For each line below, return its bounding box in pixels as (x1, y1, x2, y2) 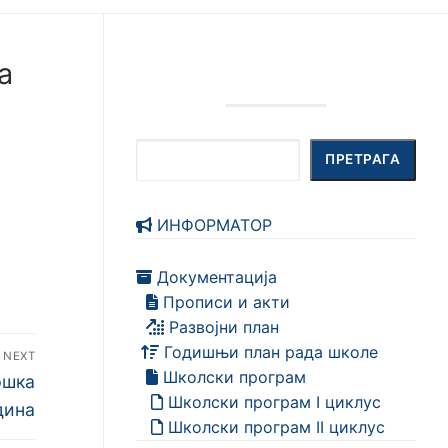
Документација (152, 266, 277, 287)
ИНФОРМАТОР (152, 214, 272, 235)
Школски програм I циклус (163, 391, 381, 412)
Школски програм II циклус (163, 416, 385, 437)
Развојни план (164, 316, 279, 337)
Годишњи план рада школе (159, 341, 378, 362)
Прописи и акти (158, 291, 290, 312)
